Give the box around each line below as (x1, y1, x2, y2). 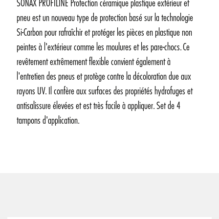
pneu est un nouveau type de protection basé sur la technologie (17, 13, 193, 23)
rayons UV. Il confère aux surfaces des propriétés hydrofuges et (17, 86, 193, 96)
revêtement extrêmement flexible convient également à (17, 57, 171, 67)
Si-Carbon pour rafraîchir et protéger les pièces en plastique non (17, 27, 192, 38)
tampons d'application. (17, 115, 80, 126)
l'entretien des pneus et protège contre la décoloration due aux (17, 71, 191, 82)
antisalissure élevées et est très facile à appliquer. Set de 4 (17, 101, 180, 111)
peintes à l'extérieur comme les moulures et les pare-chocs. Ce (17, 42, 190, 52)
